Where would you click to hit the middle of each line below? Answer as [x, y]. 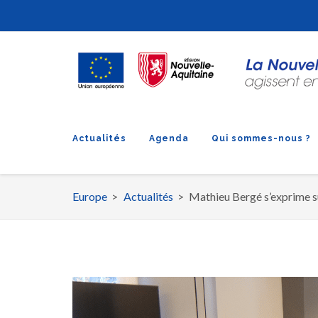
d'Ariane [113, 236]
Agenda [169, 138]
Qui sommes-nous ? [261, 138]
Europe [90, 196]
